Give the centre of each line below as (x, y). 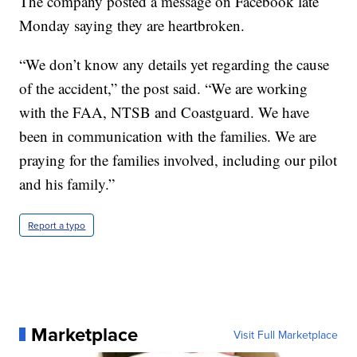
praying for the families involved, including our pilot (178, 159)
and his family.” (67, 183)
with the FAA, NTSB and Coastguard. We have (165, 112)
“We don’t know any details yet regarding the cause (175, 64)
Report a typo (57, 225)
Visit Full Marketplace (285, 334)
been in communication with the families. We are (168, 135)
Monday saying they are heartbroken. (132, 25)
